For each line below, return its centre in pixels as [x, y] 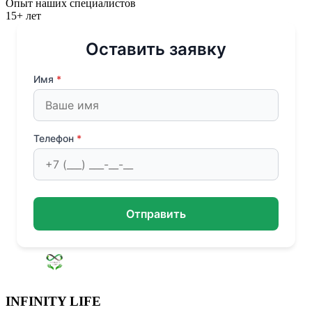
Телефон [55, 138]
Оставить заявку [156, 49]
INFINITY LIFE [53, 301]
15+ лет [23, 15]
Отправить [156, 213]
